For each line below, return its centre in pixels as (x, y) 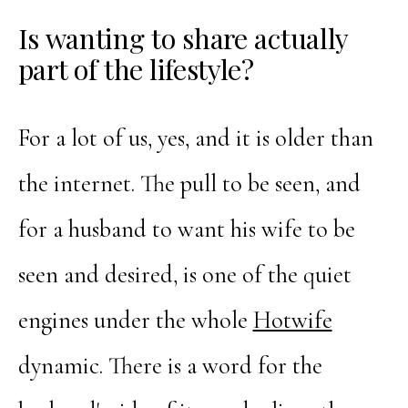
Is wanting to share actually (183, 37)
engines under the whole (135, 320)
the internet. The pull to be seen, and (189, 184)
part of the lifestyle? (136, 68)
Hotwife (292, 320)
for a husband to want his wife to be (186, 229)
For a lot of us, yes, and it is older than (195, 138)
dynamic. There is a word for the (170, 366)
